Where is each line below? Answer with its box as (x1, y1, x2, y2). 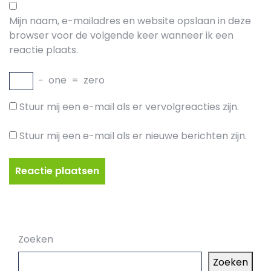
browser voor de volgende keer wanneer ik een (9, 28, 233, 42)
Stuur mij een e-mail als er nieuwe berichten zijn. (19, 129, 247, 143)
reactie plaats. (9, 43, 78, 57)
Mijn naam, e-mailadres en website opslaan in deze (9, 14, 251, 28)
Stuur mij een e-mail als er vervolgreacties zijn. (19, 100, 239, 114)
